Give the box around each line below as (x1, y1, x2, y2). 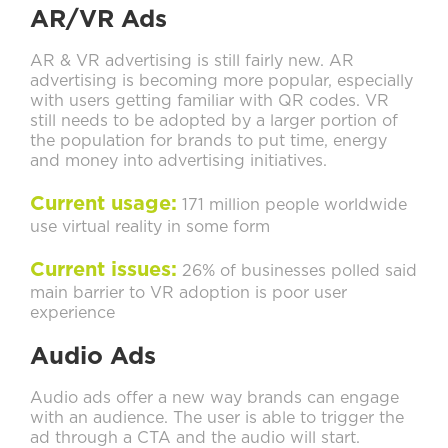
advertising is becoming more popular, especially (30, 73, 413, 90)
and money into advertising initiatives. (30, 153, 327, 170)
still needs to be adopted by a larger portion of (30, 113, 398, 130)
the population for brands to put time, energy (30, 133, 387, 150)
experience (30, 305, 115, 322)
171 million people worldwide (177, 197, 407, 214)
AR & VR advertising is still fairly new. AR (30, 53, 354, 70)
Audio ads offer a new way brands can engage (30, 390, 399, 407)
